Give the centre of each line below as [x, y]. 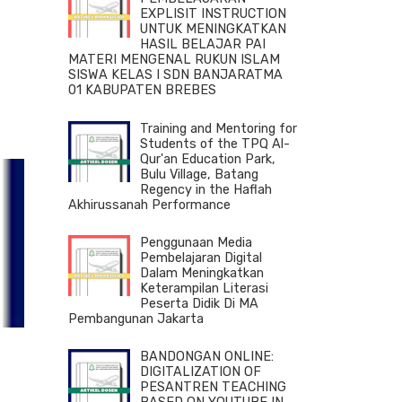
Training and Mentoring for [218, 128]
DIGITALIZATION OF [201, 372]
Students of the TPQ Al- [215, 144]
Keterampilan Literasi [204, 288]
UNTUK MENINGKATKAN [213, 30]
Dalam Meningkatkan [202, 273]
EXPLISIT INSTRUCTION [213, 14]
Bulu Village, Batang [199, 174]
